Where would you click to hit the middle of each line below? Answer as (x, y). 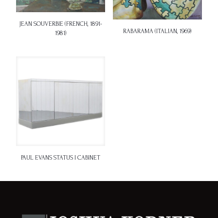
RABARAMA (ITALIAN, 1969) (157, 31)
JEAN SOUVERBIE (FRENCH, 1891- (61, 24)
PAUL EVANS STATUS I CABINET (61, 157)
